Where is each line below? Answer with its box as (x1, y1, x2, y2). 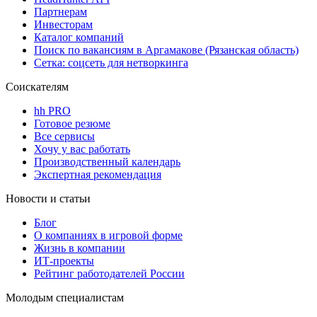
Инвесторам (34, 18, 93, 30)
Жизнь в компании (34, 241, 125, 254)
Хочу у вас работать (34, 142, 130, 155)
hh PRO (34, 104, 71, 117)
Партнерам (34, 5, 87, 18)
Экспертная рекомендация (34, 168, 161, 180)
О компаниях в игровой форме (34, 229, 183, 241)
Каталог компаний (34, 30, 124, 43)
